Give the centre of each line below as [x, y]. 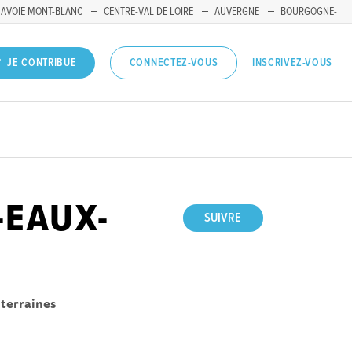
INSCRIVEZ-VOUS [292, 62]
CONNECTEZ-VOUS [174, 63]
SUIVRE [223, 218]
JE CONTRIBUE [42, 63]
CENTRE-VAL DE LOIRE [148, 12]
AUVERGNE [237, 12]
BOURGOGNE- [309, 12]
